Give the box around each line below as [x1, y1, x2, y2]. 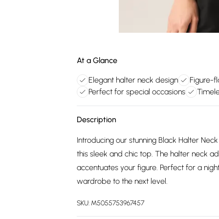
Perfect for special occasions [88, 87, 185, 96]
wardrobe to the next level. [77, 176, 168, 186]
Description [77, 115, 116, 124]
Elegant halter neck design [88, 75, 178, 85]
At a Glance [77, 56, 117, 65]
